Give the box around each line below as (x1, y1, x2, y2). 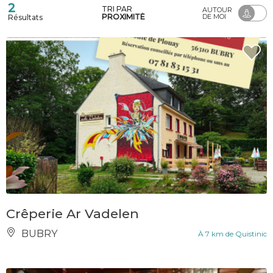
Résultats (8, 13, 43, 23)
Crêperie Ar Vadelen (6, 205, 139, 221)
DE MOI (202, 12, 226, 21)
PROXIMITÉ (102, 12, 145, 21)
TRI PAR (102, 4, 134, 13)
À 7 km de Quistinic (198, 229, 267, 238)
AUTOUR (202, 5, 232, 14)
